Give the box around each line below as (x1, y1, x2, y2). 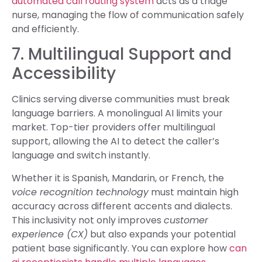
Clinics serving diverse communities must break (12, 92, 230, 106)
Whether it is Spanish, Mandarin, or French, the (12, 171, 224, 185)
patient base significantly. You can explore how (12, 241, 229, 255)
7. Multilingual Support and (12, 43, 232, 66)
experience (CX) (12, 227, 88, 241)
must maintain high (149, 185, 239, 199)
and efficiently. (12, 22, 79, 36)
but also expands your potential (88, 227, 236, 241)
